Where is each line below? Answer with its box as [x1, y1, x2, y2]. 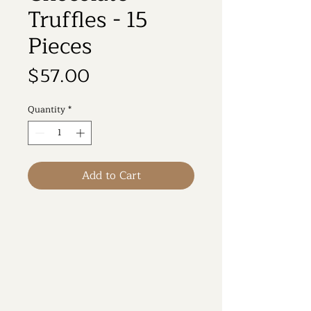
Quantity [28, 101, 65, 117]
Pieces [28, 27, 92, 65]
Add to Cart [81, 167, 141, 185]
